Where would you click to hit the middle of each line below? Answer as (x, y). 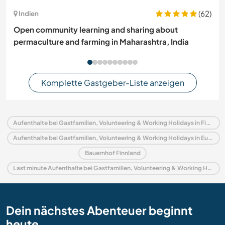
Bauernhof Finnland (113, 153)
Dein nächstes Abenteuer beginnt (99, 210)
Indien (29, 14)
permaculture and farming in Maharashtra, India (101, 41)
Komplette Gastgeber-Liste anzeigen (113, 82)
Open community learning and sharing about (96, 29)
